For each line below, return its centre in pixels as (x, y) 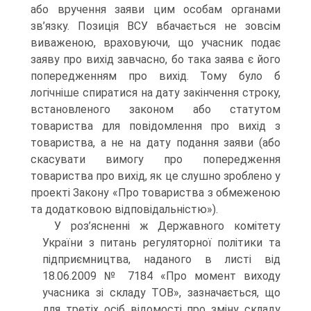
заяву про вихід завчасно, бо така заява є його (155, 59)
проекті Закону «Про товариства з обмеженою (155, 192)
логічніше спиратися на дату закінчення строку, (155, 92)
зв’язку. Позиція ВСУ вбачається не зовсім (155, 26)
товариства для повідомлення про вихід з (155, 126)
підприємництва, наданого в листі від (161, 259)
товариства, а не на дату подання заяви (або (155, 142)
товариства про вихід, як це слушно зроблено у (155, 176)
